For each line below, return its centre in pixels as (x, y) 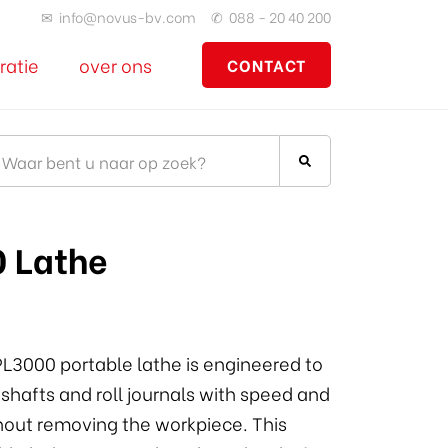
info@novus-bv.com (127, 16)
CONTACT (266, 64)
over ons (115, 64)
